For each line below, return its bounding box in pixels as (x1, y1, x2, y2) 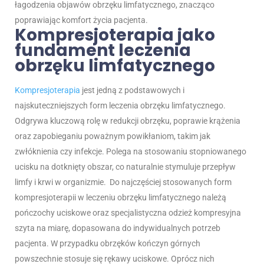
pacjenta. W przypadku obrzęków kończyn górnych (15, 239, 200, 249)
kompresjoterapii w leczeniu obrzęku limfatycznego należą (15, 193, 226, 203)
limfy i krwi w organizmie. (15, 177, 106, 187)
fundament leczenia (15, 39, 191, 62)
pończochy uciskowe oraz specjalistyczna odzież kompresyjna (15, 208, 241, 218)
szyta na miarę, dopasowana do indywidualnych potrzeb (15, 223, 220, 233)
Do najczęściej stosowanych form (110, 177, 232, 187)
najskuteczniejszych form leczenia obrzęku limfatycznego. (15, 101, 226, 111)
